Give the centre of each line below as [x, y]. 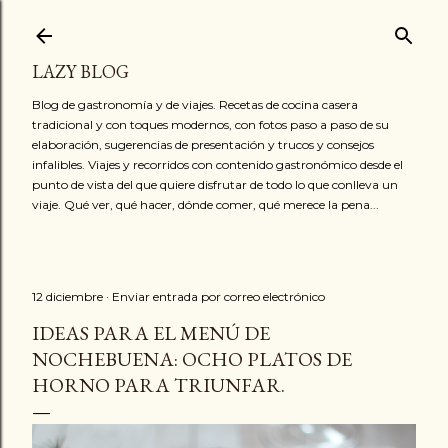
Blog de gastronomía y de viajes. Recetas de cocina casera [195, 104]
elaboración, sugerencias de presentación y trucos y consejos [203, 144]
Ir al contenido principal [224, 25]
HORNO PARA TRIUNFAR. [158, 385]
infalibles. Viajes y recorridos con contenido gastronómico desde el [217, 164]
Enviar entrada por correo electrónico [218, 296]
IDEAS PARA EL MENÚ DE [151, 333]
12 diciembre [69, 296]
